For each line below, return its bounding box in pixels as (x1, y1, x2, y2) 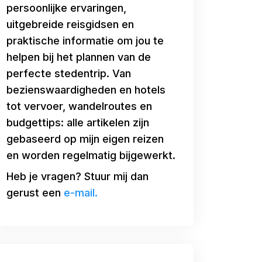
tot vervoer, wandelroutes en (6, 100, 152, 112)
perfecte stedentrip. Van (6, 67, 131, 80)
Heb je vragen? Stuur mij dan (6, 170, 149, 182)
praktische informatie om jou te (6, 35, 164, 47)
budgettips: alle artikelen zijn (6, 116, 149, 129)
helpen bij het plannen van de (6, 51, 151, 63)
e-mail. (64, 187, 98, 199)
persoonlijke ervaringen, (6, 2, 126, 14)
